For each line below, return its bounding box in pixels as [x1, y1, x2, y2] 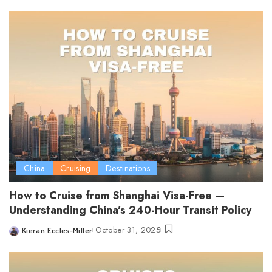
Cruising [59, 162, 91, 175]
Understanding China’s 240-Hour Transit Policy [9, 202, 251, 219]
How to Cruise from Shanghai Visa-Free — [9, 188, 225, 204]
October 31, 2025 [95, 224, 161, 236]
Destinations [105, 162, 151, 175]
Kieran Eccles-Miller [22, 225, 93, 236]
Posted [8, 231, 34, 241]
